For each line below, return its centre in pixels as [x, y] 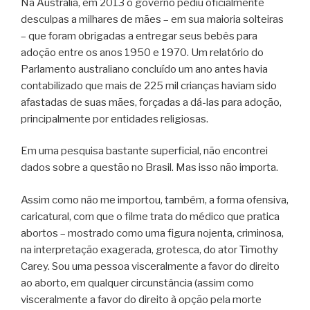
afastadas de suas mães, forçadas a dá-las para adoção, [151, 102]
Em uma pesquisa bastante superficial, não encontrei [144, 151]
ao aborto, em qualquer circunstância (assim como [137, 283]
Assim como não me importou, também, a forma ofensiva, [155, 200]
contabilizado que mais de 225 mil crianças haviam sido [149, 85]
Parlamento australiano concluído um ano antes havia [144, 69]
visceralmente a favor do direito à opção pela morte [141, 299]
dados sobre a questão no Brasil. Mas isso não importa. [149, 167]
